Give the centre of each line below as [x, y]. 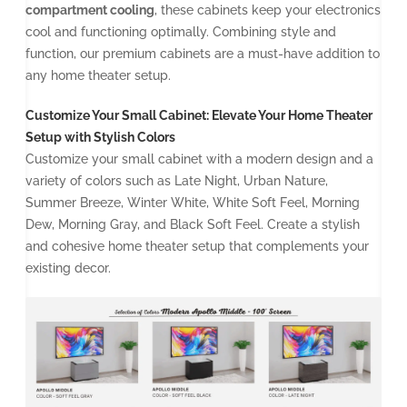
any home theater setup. [98, 75]
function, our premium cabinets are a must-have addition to [203, 53]
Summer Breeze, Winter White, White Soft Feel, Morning [193, 202]
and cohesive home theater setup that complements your [197, 246]
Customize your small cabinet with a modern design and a [199, 159]
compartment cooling [90, 10]
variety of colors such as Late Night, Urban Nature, [177, 180]
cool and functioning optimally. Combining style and [181, 31]
